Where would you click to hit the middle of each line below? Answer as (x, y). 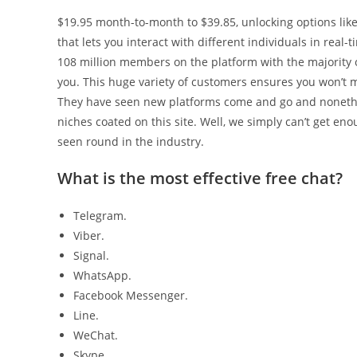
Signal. (91, 255)
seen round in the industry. (131, 141)
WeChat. (96, 335)
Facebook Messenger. (131, 295)
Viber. (89, 235)
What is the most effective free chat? (200, 178)
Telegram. (100, 216)
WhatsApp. (102, 275)
